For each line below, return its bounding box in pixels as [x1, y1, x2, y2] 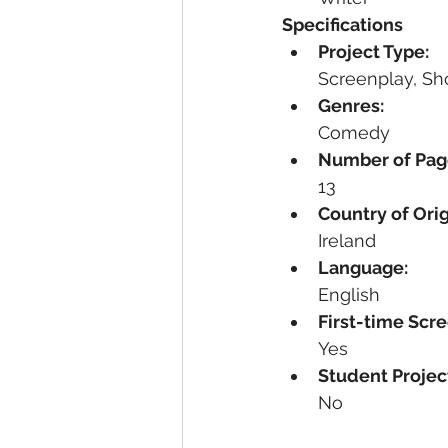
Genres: [318, 95, 384, 116]
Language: [318, 257, 408, 278]
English [318, 284, 380, 305]
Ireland [318, 230, 376, 251]
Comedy [318, 122, 390, 143]
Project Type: [318, 41, 429, 62]
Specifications [282, 14, 403, 35]
